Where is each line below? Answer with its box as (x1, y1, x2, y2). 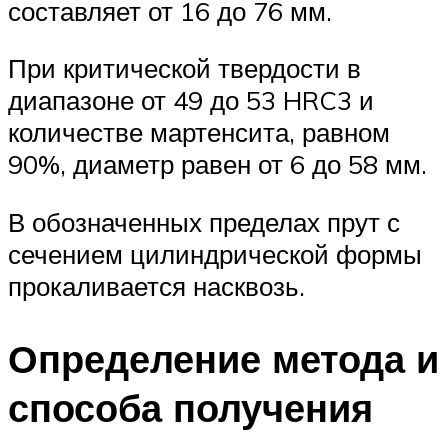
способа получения (8, 382, 373, 432)
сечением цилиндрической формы (8, 237, 422, 270)
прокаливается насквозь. (8, 269, 305, 302)
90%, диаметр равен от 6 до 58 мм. (8, 148, 427, 181)
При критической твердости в (8, 52, 361, 85)
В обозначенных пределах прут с (8, 205, 400, 238)
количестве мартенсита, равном (8, 116, 390, 149)
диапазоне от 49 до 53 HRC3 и (8, 84, 374, 117)
